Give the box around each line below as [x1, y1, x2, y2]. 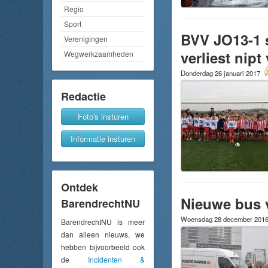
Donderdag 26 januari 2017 [181, 68, 262, 78]
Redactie [61, 89, 106, 105]
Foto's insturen [77, 111, 129, 123]
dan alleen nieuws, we [61, 229, 145, 240]
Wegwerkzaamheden [64, 48, 133, 59]
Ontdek [61, 179, 98, 196]
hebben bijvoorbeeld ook [61, 242, 145, 252]
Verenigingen [64, 33, 108, 44]
